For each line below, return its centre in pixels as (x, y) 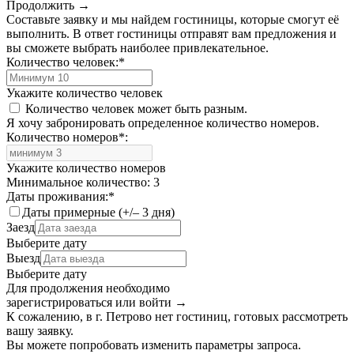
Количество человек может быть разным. (135, 108)
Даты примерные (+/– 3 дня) (98, 212)
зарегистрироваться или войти (90, 302)
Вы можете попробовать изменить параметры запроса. (154, 345)
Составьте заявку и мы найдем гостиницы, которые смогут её (173, 19)
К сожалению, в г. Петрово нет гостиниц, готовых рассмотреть (177, 316)
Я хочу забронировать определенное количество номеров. (163, 122)
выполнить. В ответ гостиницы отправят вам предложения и (171, 33)
